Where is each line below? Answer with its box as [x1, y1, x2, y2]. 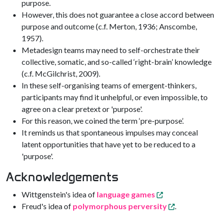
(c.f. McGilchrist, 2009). [22, 69, 100, 78]
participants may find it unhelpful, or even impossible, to [22, 92, 208, 102]
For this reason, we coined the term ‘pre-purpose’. [22, 116, 184, 125]
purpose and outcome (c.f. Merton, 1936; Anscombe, [22, 22, 197, 31]
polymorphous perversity [73, 201, 167, 211]
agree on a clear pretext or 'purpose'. [22, 104, 142, 113]
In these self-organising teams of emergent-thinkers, [22, 81, 196, 90]
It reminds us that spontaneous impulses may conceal [22, 128, 198, 137]
